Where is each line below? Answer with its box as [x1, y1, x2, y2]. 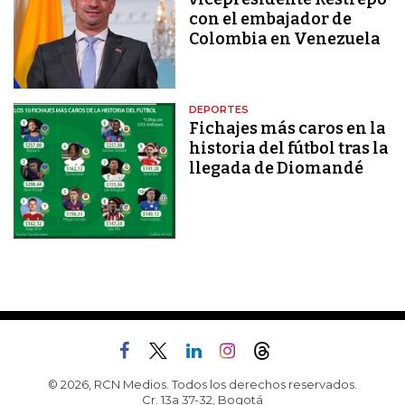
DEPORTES [189, 103, 250, 117]
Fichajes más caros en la [189, 118, 387, 139]
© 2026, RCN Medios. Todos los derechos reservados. [48, 376, 357, 391]
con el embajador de [189, 8, 353, 29]
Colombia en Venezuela [189, 28, 381, 49]
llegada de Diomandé [189, 158, 364, 179]
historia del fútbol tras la [189, 138, 390, 159]
